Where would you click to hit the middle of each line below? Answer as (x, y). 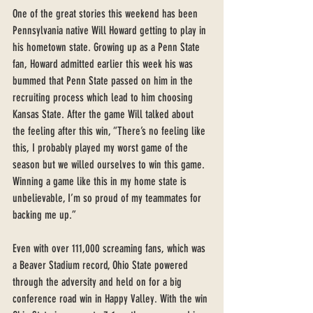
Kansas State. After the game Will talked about (104, 114)
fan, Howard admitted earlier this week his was (104, 64)
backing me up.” (45, 215)
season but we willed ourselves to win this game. (110, 165)
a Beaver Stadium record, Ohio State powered (102, 265)
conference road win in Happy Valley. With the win (111, 299)
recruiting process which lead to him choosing (104, 97)
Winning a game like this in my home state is (101, 181)
